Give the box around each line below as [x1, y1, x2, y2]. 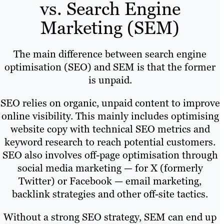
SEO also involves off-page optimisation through [2, 148, 218, 162]
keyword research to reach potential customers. [4, 135, 215, 149]
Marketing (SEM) [40, 16, 179, 40]
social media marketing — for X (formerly [17, 161, 203, 175]
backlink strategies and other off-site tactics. [12, 187, 208, 201]
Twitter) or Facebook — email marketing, [18, 174, 201, 188]
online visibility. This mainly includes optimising [1, 109, 219, 123]
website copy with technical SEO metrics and [10, 122, 210, 136]
